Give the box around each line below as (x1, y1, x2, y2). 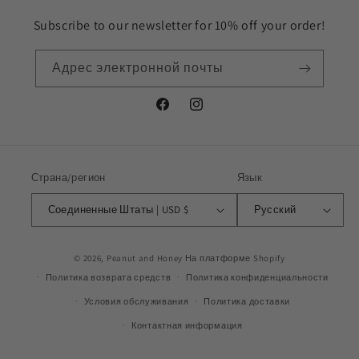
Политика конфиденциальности (186, 271, 329, 283)
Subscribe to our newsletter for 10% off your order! (33, 16, 326, 34)
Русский (253, 203, 296, 216)
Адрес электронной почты (51, 58, 224, 76)
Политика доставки (204, 295, 291, 307)
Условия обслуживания (83, 295, 189, 307)
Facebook (154, 105, 204, 119)
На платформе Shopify (184, 252, 285, 264)
